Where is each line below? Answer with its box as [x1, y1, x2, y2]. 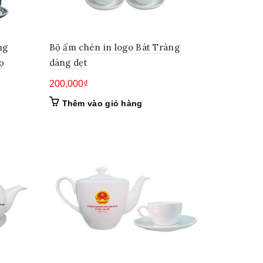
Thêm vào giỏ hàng [62, 98, 143, 108]
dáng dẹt [49, 56, 87, 68]
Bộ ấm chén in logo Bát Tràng [49, 41, 180, 53]
